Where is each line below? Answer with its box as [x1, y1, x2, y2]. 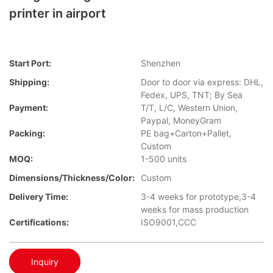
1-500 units [141, 154, 186, 165]
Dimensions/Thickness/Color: [9, 172, 135, 183]
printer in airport [9, 6, 106, 21]
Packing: [9, 128, 45, 139]
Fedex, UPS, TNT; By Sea [141, 90, 243, 101]
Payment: [9, 102, 48, 113]
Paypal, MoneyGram [141, 115, 221, 126]
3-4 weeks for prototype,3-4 [141, 191, 256, 202]
